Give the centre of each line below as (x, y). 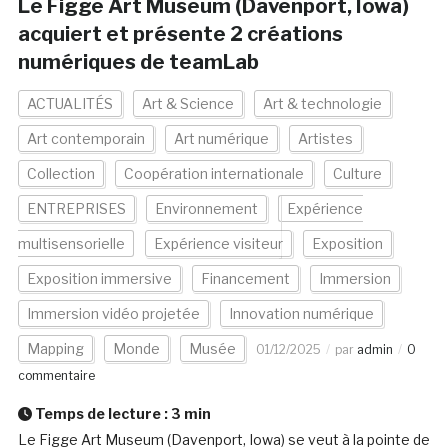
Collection (60, 174)
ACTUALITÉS (69, 104)
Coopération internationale (213, 174)
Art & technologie (322, 104)
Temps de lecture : (101, 414)
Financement (245, 279)
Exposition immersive (99, 279)
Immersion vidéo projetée (113, 314)
